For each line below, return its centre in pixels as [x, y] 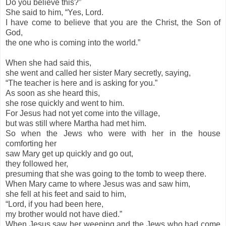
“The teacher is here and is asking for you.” [81, 83]
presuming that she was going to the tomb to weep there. [106, 174]
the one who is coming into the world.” [73, 43]
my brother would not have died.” [64, 214]
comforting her [32, 144]
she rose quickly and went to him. [65, 103]
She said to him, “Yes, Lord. [54, 13]
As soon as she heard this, [53, 93]
